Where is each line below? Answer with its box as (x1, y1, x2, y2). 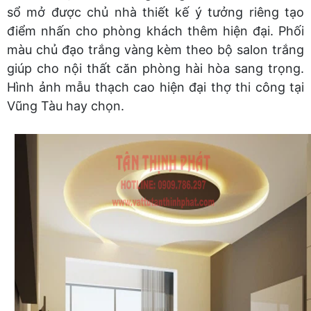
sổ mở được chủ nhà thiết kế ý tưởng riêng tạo (7, 4, 304, 19)
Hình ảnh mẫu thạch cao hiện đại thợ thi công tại (7, 79, 304, 94)
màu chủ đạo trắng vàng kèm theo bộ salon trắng (7, 42, 304, 57)
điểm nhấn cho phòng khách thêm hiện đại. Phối (7, 23, 304, 38)
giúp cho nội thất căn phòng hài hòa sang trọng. (7, 60, 304, 76)
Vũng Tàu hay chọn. (7, 98, 124, 113)
